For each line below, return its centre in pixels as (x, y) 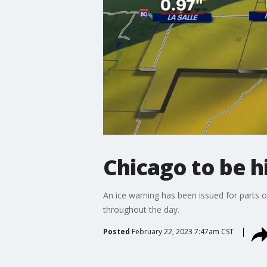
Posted (116, 231)
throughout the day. (141, 209)
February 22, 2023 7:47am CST (182, 231)
